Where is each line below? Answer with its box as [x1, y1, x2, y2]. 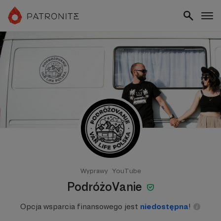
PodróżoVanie [67, 180, 145, 194]
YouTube [111, 167, 141, 175]
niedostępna [140, 202, 188, 211]
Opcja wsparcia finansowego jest [20, 202, 140, 211]
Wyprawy [80, 167, 108, 175]
